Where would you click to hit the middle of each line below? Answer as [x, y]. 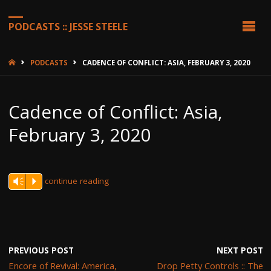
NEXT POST [240, 250]
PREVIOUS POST [41, 250]
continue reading [77, 181]
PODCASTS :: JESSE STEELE [68, 26]
